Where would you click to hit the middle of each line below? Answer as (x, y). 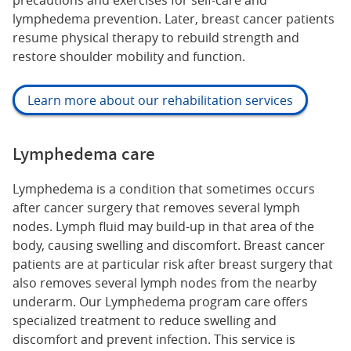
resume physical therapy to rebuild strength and (156, 38)
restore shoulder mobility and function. (129, 57)
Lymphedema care (84, 153)
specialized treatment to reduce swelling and (145, 320)
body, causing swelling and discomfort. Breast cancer (169, 245)
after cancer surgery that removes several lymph (156, 207)
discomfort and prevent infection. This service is (154, 339)
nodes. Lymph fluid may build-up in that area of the (163, 226)
